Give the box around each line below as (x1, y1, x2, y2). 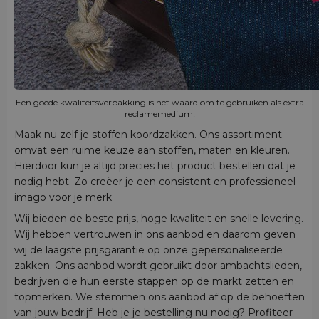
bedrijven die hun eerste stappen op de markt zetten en (14, 274, 294, 288)
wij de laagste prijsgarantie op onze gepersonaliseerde (14, 243, 283, 256)
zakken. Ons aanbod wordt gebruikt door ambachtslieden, (14, 258, 302, 272)
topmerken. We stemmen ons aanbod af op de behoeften (14, 290, 305, 303)
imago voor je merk (14, 191, 112, 204)
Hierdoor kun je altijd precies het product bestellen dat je (14, 159, 296, 173)
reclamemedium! (124, 108, 195, 120)
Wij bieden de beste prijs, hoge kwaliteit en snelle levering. (14, 211, 303, 225)
